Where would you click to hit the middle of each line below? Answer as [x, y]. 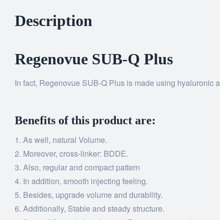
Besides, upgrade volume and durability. [93, 195]
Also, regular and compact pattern [82, 167]
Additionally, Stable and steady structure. [94, 209]
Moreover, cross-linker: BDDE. [76, 154]
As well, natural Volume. [65, 140]
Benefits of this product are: [85, 121]
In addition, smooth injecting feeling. [85, 181]
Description [54, 21]
